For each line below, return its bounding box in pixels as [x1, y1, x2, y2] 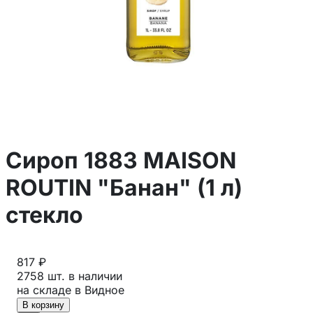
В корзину [22, 299, 64, 310]
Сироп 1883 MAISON [6, 147, 236, 175]
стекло [6, 201, 83, 229]
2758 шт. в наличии [17, 268, 122, 283]
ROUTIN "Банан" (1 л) [6, 174, 242, 202]
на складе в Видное [17, 282, 124, 297]
